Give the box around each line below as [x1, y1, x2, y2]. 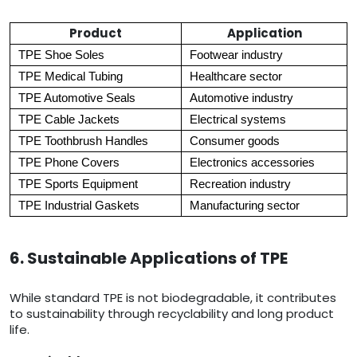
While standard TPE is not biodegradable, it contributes [10, 289, 336, 307]
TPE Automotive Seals [18, 92, 135, 105]
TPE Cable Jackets [18, 113, 120, 127]
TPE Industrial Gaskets [18, 199, 139, 213]
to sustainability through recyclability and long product [10, 305, 334, 323]
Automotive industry [190, 92, 293, 105]
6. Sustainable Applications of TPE [10, 247, 288, 270]
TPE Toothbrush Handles [18, 135, 148, 148]
